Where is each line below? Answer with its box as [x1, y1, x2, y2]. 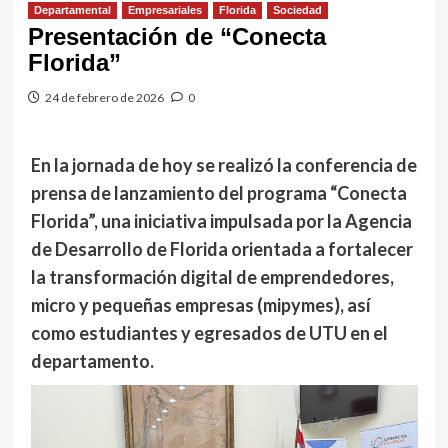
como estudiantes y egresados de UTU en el [30, 322, 388, 344]
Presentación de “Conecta [27, 23, 326, 50]
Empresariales [127, 4, 202, 16]
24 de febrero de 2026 [44, 90, 164, 105]
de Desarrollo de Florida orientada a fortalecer [30, 238, 413, 260]
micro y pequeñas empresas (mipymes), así [30, 294, 371, 316]
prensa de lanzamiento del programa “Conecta [30, 182, 407, 204]
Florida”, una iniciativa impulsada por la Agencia [30, 210, 412, 232]
